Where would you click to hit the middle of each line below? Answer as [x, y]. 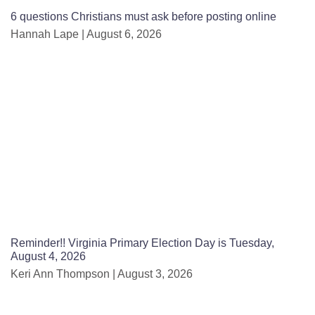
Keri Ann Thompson [62, 274]
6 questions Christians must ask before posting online [143, 16]
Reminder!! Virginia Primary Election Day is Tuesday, [142, 243]
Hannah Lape [46, 34]
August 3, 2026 [154, 274]
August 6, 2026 [123, 34]
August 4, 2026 [48, 256]
